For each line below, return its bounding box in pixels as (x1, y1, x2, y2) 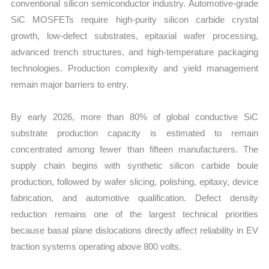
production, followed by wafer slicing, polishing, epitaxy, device (11, 176, 258, 187)
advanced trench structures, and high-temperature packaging (11, 47, 258, 58)
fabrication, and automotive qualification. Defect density (11, 192, 258, 203)
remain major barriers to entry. (11, 79, 129, 90)
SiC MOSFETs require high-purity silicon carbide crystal (11, 14, 258, 25)
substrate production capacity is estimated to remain (11, 127, 258, 138)
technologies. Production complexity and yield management (11, 63, 258, 74)
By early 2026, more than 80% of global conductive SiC (11, 111, 258, 122)
